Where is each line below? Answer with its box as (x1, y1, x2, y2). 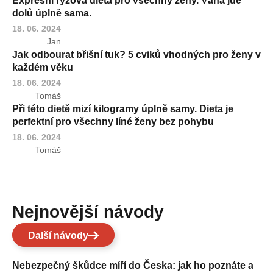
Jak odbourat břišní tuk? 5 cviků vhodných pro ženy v (12, 49, 261, 60)
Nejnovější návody (24, 202, 164, 221)
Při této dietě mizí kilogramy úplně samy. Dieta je (12, 103, 233, 114)
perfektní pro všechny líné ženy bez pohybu (12, 116, 214, 127)
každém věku (12, 62, 73, 73)
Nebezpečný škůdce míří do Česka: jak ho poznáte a (12, 260, 253, 271)
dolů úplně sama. (12, 7, 91, 18)
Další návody (28, 230, 88, 241)
